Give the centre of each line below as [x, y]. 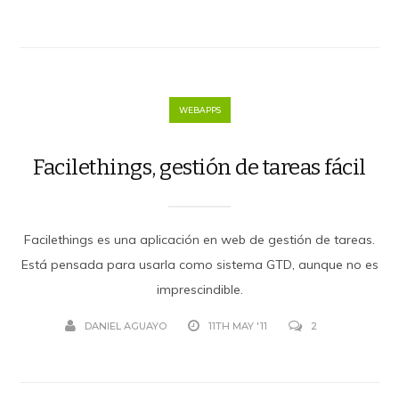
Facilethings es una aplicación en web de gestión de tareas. [199, 239]
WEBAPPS [199, 110]
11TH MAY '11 [237, 326]
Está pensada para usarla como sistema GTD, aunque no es [199, 264]
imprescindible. [199, 289]
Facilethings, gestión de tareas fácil [199, 167]
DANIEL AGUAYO [125, 326]
